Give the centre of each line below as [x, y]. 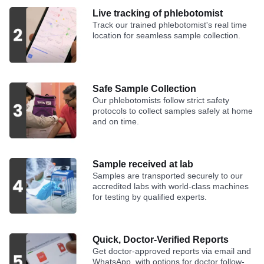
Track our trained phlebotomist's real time [170, 25]
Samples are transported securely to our [168, 176]
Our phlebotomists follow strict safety [161, 100]
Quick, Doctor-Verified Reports [161, 240]
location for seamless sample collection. [167, 36]
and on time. [116, 122]
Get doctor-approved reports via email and [172, 251]
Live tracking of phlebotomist [158, 14]
